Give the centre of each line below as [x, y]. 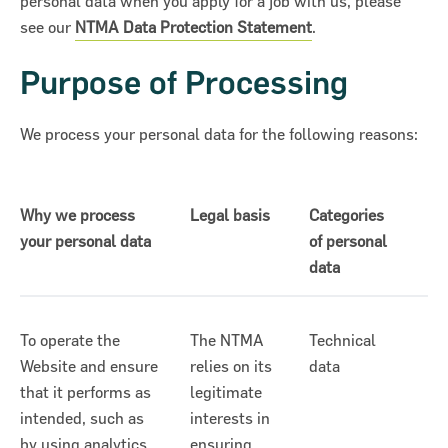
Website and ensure [89, 366]
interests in [230, 418]
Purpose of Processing [184, 83]
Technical [342, 340]
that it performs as [85, 392]
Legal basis [230, 215]
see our [47, 27]
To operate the [70, 340]
